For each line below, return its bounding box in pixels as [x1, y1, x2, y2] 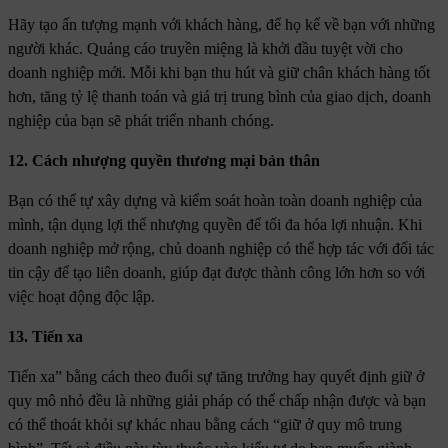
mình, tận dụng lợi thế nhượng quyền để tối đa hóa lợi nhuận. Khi [8, 216, 422, 234]
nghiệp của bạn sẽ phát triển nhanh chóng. [8, 112, 274, 130]
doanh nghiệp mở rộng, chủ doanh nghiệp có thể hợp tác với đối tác [8, 240, 434, 258]
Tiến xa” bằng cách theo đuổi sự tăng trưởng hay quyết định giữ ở [8, 368, 424, 386]
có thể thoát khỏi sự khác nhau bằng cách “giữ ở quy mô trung [8, 416, 402, 434]
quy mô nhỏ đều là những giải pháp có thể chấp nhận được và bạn [8, 392, 426, 410]
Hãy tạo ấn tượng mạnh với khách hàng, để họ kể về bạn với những [8, 16, 435, 34]
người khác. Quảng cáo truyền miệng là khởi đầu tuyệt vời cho [8, 40, 403, 58]
